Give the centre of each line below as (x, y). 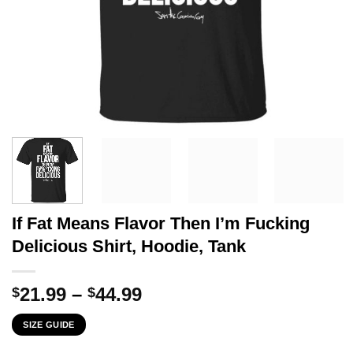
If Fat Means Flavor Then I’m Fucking (161, 223)
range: (170, 312)
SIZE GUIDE (49, 324)
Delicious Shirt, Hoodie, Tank (129, 246)
